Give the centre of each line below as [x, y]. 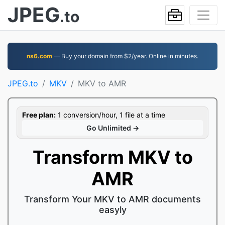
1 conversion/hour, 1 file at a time [110, 115]
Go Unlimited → [113, 128]
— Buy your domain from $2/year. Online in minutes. [125, 56]
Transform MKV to [113, 157]
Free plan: [39, 115]
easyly [113, 210]
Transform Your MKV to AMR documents [113, 199]
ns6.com [39, 56]
